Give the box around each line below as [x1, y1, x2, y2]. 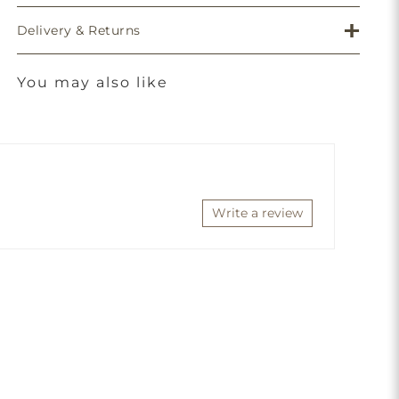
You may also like [16, 74, 168, 91]
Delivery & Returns [16, 22, 141, 38]
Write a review [211, 205, 303, 221]
